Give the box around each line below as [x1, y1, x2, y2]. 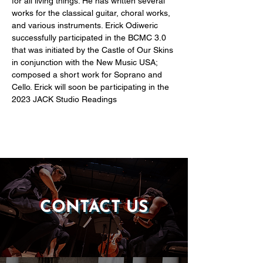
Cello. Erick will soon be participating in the [12, 82, 171, 92]
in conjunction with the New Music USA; [12, 58, 160, 67]
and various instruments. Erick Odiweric [12, 21, 160, 30]
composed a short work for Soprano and [12, 70, 164, 79]
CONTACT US [39, 200, 149, 216]
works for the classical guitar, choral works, [12, 8, 173, 18]
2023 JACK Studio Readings [12, 95, 117, 104]
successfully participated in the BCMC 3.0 [12, 33, 168, 42]
